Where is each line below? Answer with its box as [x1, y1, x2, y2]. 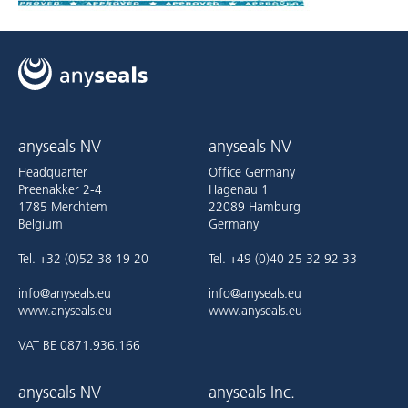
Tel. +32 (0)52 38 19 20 [18, 250, 148, 267]
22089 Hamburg [209, 198, 301, 215]
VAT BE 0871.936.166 [18, 336, 140, 353]
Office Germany [209, 163, 295, 180]
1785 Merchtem [18, 198, 107, 215]
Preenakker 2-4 [18, 180, 102, 198]
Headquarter [18, 163, 87, 180]
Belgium [18, 215, 63, 232]
